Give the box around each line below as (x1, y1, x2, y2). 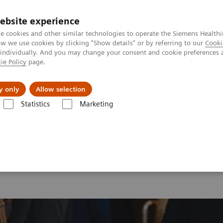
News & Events (118, 77, 173, 87)
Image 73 (139, 110, 168, 118)
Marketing (79, 100, 113, 109)
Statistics (20, 100, 50, 109)
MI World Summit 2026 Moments (25, 110, 128, 118)
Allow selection (36, 85, 86, 93)
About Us (45, 77, 79, 87)
